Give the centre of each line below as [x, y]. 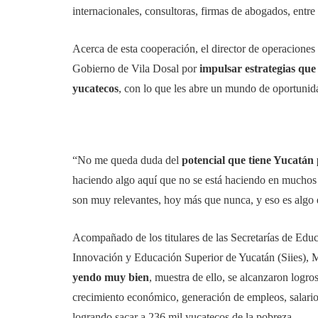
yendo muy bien [111, 277]
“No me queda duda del [127, 160]
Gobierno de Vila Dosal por [135, 68]
